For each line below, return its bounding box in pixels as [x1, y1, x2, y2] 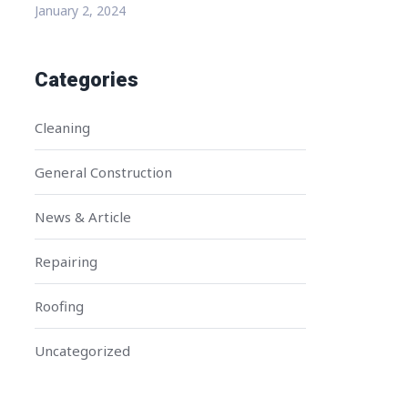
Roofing [34, 297, 84, 315]
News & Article [34, 208, 131, 226]
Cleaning [34, 118, 90, 137]
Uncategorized [34, 342, 130, 360]
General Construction [34, 163, 172, 181]
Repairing [34, 252, 97, 270]
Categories [34, 68, 138, 91]
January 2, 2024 [34, 2, 126, 19]
